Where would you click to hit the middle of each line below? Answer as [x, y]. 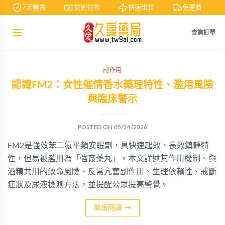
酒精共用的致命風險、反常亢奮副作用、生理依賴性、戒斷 [112, 172]
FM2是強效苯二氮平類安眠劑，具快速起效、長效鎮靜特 [108, 146]
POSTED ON [96, 127]
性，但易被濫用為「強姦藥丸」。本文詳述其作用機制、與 [112, 159]
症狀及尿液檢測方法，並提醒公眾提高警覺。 [88, 185]
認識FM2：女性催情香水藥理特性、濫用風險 [113, 85]
